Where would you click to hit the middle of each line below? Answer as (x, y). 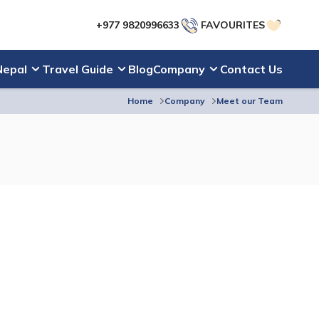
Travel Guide (78, 69)
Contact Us (251, 69)
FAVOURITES (233, 25)
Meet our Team (250, 101)
